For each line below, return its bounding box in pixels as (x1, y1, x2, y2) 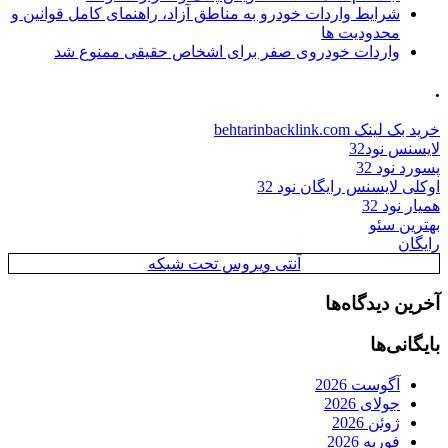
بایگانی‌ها (370, 333, 440, 355)
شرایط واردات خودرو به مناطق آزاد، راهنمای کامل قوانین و (11, 5, 400, 22)
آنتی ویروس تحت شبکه (147, 255, 301, 273)
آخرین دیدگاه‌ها (325, 293, 440, 315)
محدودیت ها (321, 24, 400, 41)
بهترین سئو (369, 216, 440, 234)
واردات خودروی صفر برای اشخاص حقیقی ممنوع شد (54, 43, 400, 60)
